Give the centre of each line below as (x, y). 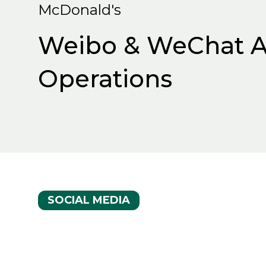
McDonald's (80, 10)
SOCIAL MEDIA (89, 200)
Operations (105, 79)
